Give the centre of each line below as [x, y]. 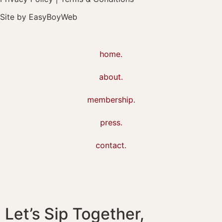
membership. [111, 99]
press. [111, 122]
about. [111, 77]
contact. [111, 145]
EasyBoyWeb [53, 17]
